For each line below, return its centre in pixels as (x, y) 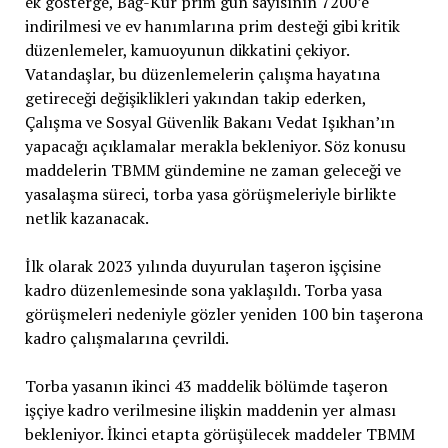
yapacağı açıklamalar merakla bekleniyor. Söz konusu (215, 146)
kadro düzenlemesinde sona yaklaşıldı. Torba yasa (203, 290)
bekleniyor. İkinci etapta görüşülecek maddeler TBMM (219, 434)
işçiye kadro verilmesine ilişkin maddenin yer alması (210, 410)
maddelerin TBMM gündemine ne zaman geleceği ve (212, 170)
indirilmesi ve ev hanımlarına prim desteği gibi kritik (212, 26)
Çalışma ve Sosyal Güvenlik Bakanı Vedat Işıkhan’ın (209, 122)
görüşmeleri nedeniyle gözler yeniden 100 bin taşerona (223, 314)
